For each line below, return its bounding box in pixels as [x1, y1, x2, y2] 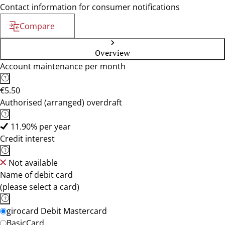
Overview [95, 48, 130, 58]
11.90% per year [11, 121, 71, 132]
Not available [9, 157, 58, 168]
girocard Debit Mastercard [7, 205, 107, 216]
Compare [20, 21, 55, 32]
